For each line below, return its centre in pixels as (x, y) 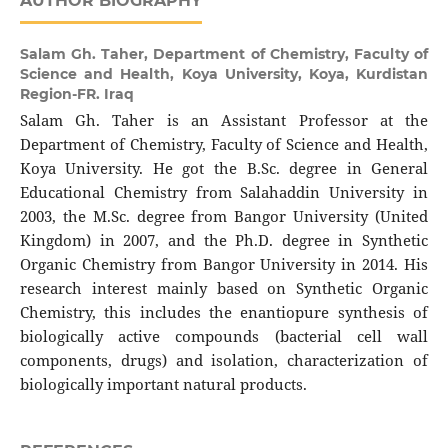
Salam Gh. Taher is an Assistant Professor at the (224, 121)
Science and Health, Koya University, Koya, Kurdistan (224, 74)
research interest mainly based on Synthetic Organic (224, 289)
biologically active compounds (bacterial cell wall (224, 337)
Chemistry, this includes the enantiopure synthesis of (224, 313)
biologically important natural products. (163, 385)
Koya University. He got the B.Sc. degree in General (224, 169)
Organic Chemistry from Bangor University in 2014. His (224, 265)
